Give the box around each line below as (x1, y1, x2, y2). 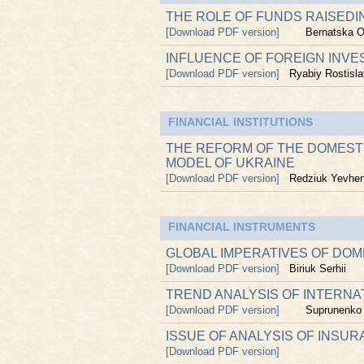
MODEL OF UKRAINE (166, 156, 295, 170)
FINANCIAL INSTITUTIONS (168, 115, 313, 128)
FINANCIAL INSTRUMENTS (168, 220, 315, 233)
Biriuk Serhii (289, 262, 346, 275)
